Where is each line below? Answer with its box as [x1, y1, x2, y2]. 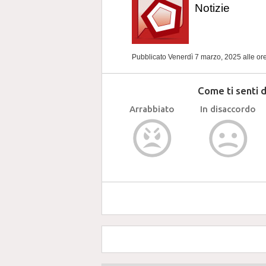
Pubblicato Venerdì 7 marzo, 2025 [132, 53, 243, 61]
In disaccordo [200, 104, 256, 114]
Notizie [195, 2, 230, 14]
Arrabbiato [129, 104, 175, 114]
